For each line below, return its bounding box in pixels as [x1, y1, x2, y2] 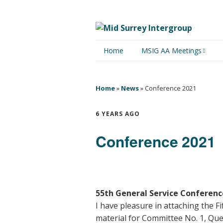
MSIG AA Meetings [141, 46, 202, 55]
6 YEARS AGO [96, 110, 140, 118]
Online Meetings [141, 93, 191, 102]
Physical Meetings [141, 68, 196, 77]
